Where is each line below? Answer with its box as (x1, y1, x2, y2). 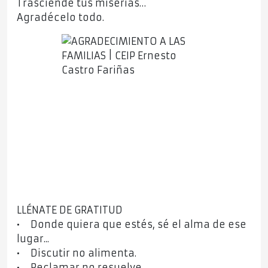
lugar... (17, 233, 49, 245)
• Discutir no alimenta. (17, 247, 136, 260)
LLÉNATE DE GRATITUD (17, 204, 123, 217)
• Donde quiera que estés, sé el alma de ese (17, 218, 246, 231)
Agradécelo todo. (17, 11, 104, 24)
